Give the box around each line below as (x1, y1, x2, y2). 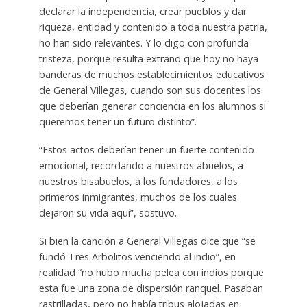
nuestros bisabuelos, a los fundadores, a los (38, 175, 238, 188)
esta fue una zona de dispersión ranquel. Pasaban (38, 282, 263, 295)
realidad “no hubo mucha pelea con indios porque (38, 266, 264, 280)
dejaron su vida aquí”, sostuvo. (38, 206, 177, 220)
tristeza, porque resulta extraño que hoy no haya (38, 52, 258, 66)
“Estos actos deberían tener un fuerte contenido (38, 143, 254, 157)
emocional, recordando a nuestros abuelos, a (38, 159, 243, 173)
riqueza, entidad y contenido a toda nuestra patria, (38, 21, 267, 34)
